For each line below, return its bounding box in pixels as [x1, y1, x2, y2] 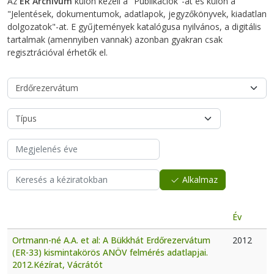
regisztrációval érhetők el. [7, 46, 108, 58]
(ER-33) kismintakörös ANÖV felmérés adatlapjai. [12, 246, 208, 258]
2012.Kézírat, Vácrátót [12, 258, 103, 270]
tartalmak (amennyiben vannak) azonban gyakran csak [7, 33, 223, 45]
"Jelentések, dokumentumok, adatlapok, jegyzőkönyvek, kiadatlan [7, 7, 267, 20]
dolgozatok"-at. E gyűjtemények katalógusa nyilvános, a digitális [7, 20, 261, 32]
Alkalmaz [182, 173, 218, 185]
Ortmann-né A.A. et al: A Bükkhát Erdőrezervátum [12, 234, 210, 246]
